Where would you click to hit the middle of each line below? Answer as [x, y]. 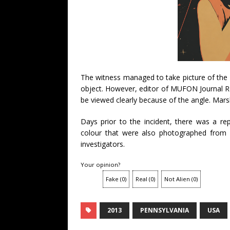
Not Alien [177, 179]
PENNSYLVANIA [165, 210]
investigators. [103, 144]
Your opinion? [100, 164]
